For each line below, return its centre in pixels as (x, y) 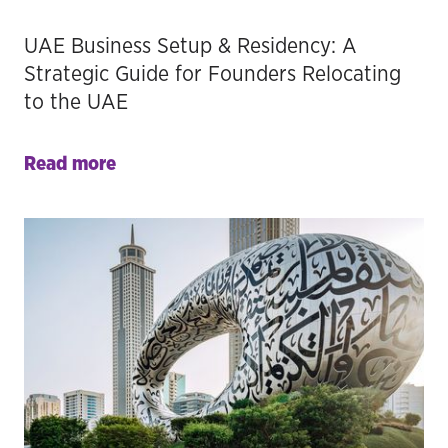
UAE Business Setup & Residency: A (190, 46)
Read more (70, 164)
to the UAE (76, 102)
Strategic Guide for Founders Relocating (212, 74)
